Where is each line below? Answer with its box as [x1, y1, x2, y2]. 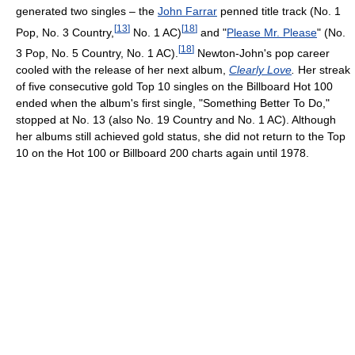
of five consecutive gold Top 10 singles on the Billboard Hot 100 [16, 80, 333, 94]
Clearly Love [229, 63, 292, 77]
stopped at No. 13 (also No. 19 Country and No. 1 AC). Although [16, 113, 336, 127]
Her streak [295, 63, 350, 77]
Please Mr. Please [227, 25, 317, 39]
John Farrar [158, 4, 217, 17]
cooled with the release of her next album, [16, 63, 229, 77]
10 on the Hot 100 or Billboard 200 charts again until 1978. [16, 147, 309, 160]
